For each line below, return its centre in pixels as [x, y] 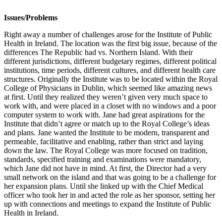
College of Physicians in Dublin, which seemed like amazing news [108, 88]
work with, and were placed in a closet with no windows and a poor [110, 106]
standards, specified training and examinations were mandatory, [103, 159]
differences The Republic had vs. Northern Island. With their [98, 52]
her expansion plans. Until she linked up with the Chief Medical [104, 186]
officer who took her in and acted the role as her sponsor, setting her [110, 195]
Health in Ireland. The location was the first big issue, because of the [111, 43]
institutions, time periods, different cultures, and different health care [110, 70]
